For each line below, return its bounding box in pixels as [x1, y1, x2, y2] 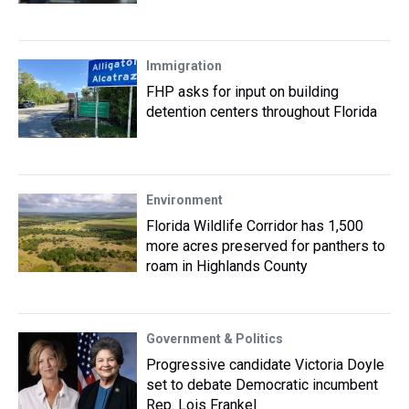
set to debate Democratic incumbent [146, 376, 378, 393]
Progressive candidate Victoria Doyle [146, 356, 384, 373]
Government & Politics [146, 331, 283, 346]
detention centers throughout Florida [146, 103, 377, 121]
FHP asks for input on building [146, 83, 339, 100]
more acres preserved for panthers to [146, 237, 385, 255]
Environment [146, 193, 223, 207]
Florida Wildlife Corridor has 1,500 [146, 217, 363, 235]
